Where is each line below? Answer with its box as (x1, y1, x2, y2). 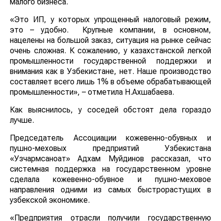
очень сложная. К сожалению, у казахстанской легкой (10, 46, 211, 56)
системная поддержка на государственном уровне (10, 164, 211, 174)
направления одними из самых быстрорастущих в (10, 185, 211, 195)
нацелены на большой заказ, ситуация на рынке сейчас (10, 36, 211, 45)
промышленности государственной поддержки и (10, 56, 211, 66)
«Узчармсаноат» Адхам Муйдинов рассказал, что (10, 154, 211, 164)
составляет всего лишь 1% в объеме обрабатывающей (10, 77, 211, 87)
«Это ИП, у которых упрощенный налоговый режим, (10, 15, 211, 25)
